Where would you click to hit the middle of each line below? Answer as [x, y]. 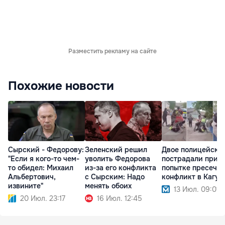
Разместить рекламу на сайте [113, 51]
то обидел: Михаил [41, 168]
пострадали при [190, 159]
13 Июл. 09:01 [196, 190]
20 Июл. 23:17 [43, 199]
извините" [26, 186]
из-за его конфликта [121, 168]
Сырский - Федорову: [46, 150]
